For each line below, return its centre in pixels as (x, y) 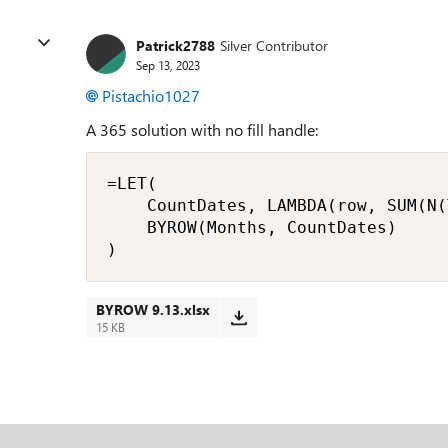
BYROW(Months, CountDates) (252, 227)
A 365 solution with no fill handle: (202, 129)
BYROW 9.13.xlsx (153, 309)
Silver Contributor (274, 45)
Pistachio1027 (151, 95)
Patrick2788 (175, 45)
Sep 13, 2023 (168, 64)
